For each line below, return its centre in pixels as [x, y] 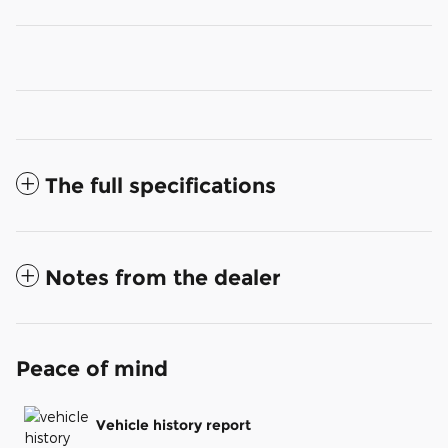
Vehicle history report [173, 424]
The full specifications [160, 186]
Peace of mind [92, 369]
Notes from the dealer [163, 278]
